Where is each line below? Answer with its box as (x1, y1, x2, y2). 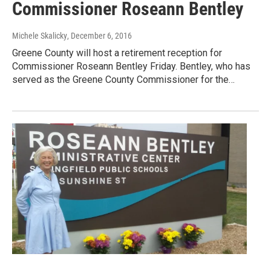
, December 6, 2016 (67, 31, 132, 41)
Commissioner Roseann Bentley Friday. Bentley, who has (12, 60, 250, 73)
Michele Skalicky (12, 31, 67, 41)
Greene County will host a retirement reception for (12, 47, 222, 59)
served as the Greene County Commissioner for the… (12, 74, 235, 86)
